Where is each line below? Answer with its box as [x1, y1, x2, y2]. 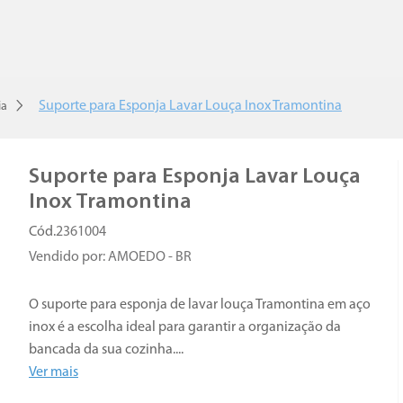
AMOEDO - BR [108, 250, 192, 265]
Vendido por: [29, 250, 108, 265]
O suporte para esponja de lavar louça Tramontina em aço [29, 298, 371, 313]
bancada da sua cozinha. [29, 343, 175, 358]
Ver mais [29, 365, 78, 381]
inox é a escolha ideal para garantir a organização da [29, 320, 341, 336]
